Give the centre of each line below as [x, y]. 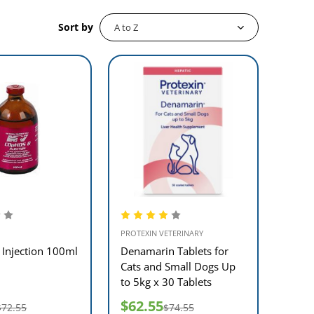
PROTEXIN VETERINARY [162, 233]
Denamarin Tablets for [174, 251]
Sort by [76, 27]
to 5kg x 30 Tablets [166, 282]
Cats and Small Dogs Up [178, 266]
